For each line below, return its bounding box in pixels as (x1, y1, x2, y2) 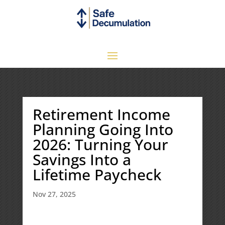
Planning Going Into (32, 119, 173, 140)
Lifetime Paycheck (32, 164, 161, 185)
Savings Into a (32, 149, 131, 170)
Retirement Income (32, 103, 170, 125)
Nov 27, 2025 (32, 189, 76, 199)
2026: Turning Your (32, 134, 168, 155)
